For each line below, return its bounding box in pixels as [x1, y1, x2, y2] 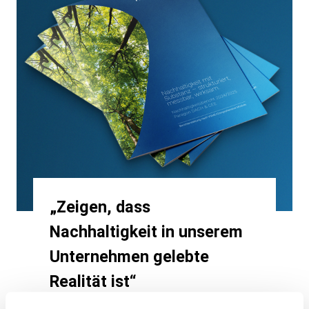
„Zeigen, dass [50, 197, 150, 217]
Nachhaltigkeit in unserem [50, 221, 243, 241]
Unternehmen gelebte [50, 246, 209, 266]
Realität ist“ [50, 271, 137, 291]
